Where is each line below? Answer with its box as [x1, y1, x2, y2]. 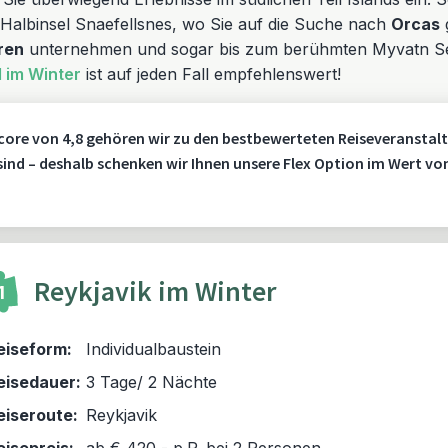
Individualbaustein [86, 339, 221, 359]
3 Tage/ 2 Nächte [86, 372, 217, 392]
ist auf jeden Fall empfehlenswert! [81, 64, 341, 84]
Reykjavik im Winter [34, 275, 276, 309]
